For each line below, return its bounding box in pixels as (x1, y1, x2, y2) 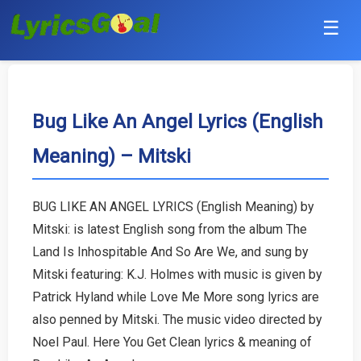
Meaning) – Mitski (32, 144, 191, 168)
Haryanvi (8, 184, 56, 199)
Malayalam (8, 338, 68, 354)
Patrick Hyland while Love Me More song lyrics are (32, 288, 319, 305)
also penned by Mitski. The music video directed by (32, 311, 322, 327)
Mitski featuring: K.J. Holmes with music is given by (32, 266, 322, 282)
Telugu (8, 300, 45, 315)
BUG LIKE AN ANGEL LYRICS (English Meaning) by (32, 198, 314, 214)
